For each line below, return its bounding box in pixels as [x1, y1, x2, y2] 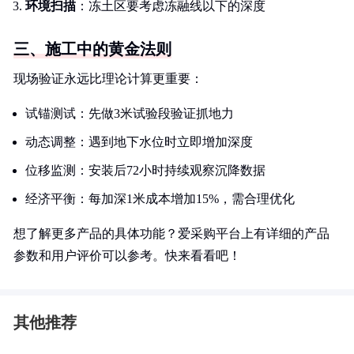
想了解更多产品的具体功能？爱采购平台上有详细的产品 [13, 227, 330, 240]
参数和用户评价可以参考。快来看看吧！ [13, 249, 241, 262]
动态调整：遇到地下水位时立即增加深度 [25, 135, 253, 149]
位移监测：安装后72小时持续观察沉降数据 [25, 164, 265, 177]
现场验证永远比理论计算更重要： [13, 72, 203, 85]
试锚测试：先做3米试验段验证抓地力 [25, 107, 234, 120]
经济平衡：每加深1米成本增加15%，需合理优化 [25, 192, 295, 205]
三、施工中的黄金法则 [13, 40, 171, 58]
